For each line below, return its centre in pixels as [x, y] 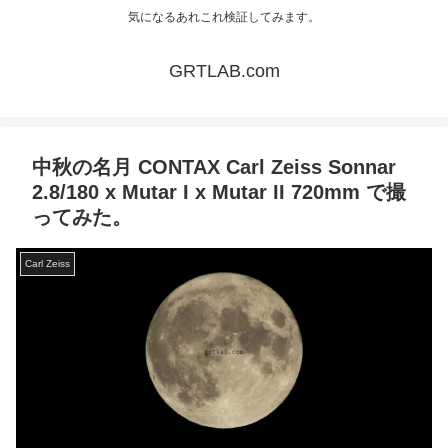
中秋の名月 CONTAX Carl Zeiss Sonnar [214, 167]
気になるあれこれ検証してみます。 [224, 17]
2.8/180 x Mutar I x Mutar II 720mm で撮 [219, 192]
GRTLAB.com [224, 71]
